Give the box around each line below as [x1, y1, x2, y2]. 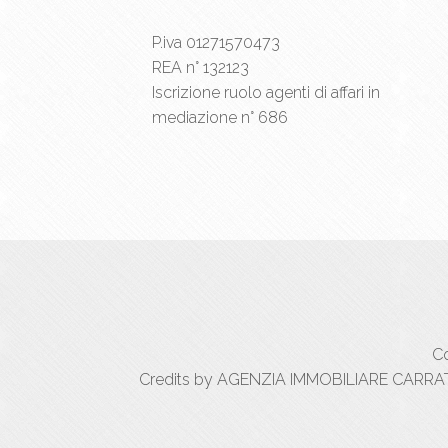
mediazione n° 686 [152, 108, 288, 128]
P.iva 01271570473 [152, 33, 280, 53]
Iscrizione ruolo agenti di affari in [152, 83, 380, 103]
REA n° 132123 [152, 58, 249, 78]
